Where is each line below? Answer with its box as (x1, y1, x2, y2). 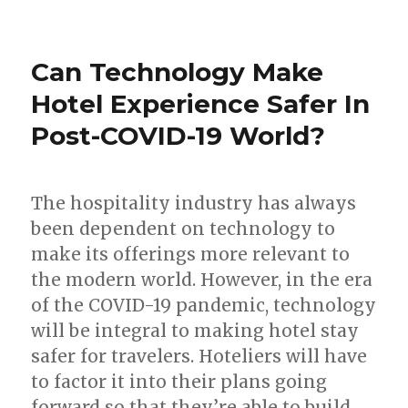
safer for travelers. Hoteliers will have (31, 344, 368, 367)
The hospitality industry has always (31, 191, 357, 214)
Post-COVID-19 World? (31, 119, 326, 151)
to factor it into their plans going (31, 370, 328, 393)
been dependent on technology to (31, 217, 336, 240)
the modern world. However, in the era (31, 268, 373, 291)
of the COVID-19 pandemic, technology (31, 293, 377, 316)
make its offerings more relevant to (31, 242, 351, 265)
